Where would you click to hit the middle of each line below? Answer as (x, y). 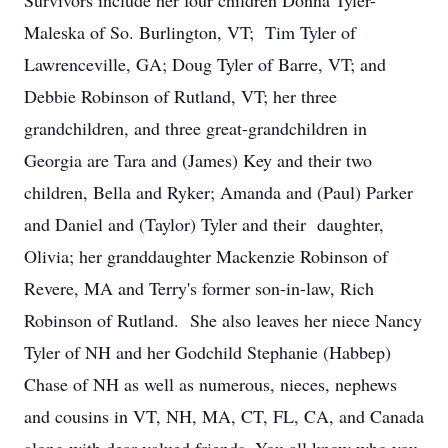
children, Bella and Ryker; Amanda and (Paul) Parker (218, 192)
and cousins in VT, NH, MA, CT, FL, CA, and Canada (224, 416)
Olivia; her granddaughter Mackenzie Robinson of (206, 256)
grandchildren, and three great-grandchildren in (195, 128)
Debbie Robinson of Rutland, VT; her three (180, 96)
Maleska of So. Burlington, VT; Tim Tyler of (190, 32)
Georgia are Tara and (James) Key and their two (198, 160)
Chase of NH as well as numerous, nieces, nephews (210, 384)
